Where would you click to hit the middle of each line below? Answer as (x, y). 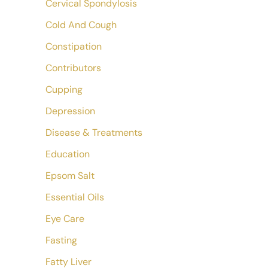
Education (68, 154)
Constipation (74, 46)
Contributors (73, 68)
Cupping (64, 89)
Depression (70, 111)
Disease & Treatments (94, 133)
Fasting (61, 240)
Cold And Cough (81, 25)
